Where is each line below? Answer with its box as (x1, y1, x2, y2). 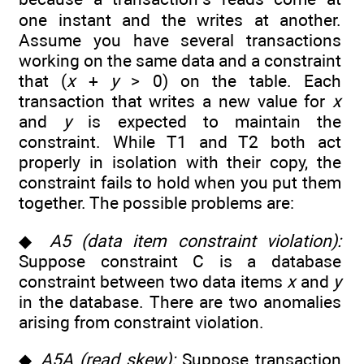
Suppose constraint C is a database (19, 250, 341, 271)
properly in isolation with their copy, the (19, 152, 341, 173)
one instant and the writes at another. (19, 10, 341, 31)
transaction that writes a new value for (19, 91, 332, 112)
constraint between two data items (19, 271, 288, 292)
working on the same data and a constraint (19, 50, 341, 71)
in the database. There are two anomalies (19, 291, 341, 312)
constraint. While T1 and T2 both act (19, 132, 341, 153)
